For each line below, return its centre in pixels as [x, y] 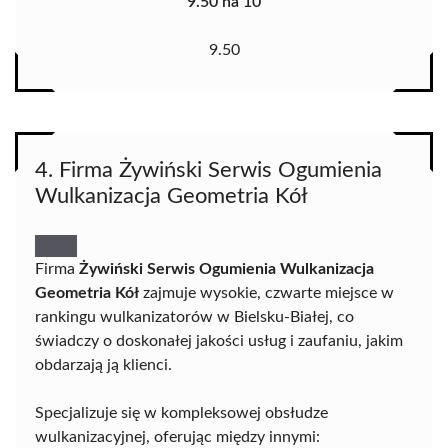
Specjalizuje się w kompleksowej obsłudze [181, 413]
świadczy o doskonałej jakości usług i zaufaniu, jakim [219, 341]
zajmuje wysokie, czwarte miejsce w [266, 293]
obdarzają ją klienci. [103, 365]
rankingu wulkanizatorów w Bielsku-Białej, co [194, 317]
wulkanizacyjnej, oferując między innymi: [177, 437]
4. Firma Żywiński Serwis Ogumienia [208, 170]
